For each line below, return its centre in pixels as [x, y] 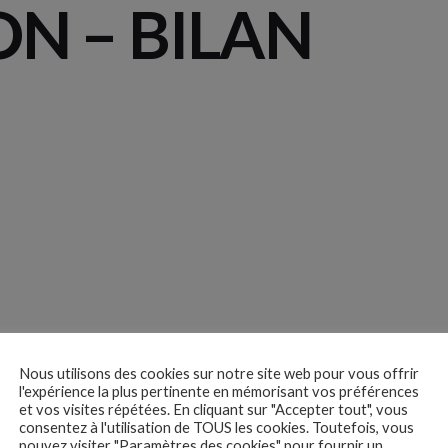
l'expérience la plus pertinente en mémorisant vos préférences [219, 391]
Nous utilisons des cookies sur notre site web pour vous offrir [219, 373]
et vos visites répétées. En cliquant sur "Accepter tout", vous [213, 409]
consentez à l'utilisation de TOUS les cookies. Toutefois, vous [216, 427]
